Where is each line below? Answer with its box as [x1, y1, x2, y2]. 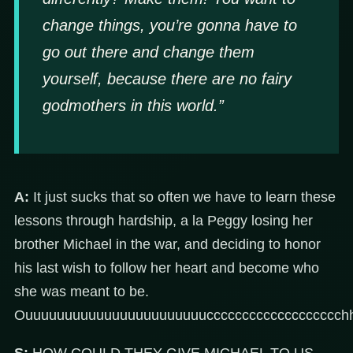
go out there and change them [43, 43, 255, 61]
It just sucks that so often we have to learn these [29, 189, 336, 206]
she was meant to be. [14, 284, 149, 300]
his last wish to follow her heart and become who [14, 260, 319, 277]
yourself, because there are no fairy [43, 69, 292, 87]
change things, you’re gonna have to [43, 16, 297, 34]
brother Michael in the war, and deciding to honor [14, 236, 321, 253]
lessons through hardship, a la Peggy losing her [14, 213, 313, 229]
